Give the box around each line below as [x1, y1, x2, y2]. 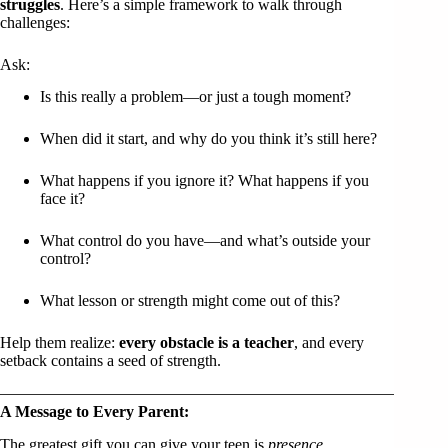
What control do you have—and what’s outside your [40, 232, 370, 250]
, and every [294, 334, 364, 352]
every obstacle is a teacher [119, 334, 294, 352]
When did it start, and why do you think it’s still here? [40, 130, 377, 148]
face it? [40, 190, 85, 208]
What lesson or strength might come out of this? [40, 292, 340, 310]
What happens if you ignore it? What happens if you [40, 172, 369, 190]
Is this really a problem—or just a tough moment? [40, 88, 351, 106]
